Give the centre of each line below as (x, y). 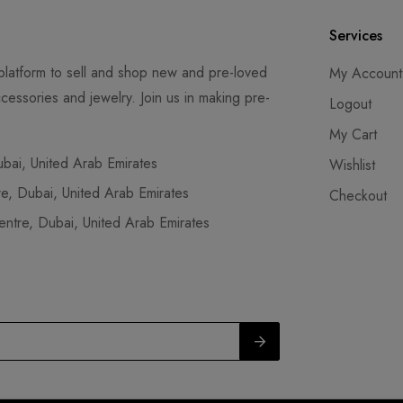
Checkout (358, 196)
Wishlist (353, 166)
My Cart (354, 135)
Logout (351, 104)
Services (356, 36)
